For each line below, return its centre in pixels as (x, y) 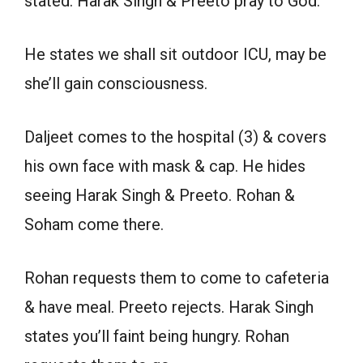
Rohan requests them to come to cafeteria (177, 278)
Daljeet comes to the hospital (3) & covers (175, 137)
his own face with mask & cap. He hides (165, 167)
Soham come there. (94, 225)
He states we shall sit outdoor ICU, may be (175, 55)
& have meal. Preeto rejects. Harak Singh (169, 307)
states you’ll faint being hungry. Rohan (157, 337)
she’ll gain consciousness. (116, 84)
